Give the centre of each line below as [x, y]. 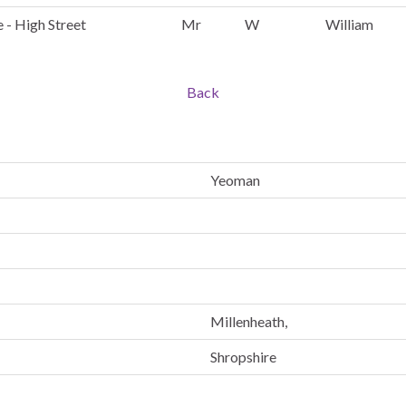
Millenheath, [249, 321]
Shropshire [243, 357]
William [349, 24]
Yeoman [235, 180]
